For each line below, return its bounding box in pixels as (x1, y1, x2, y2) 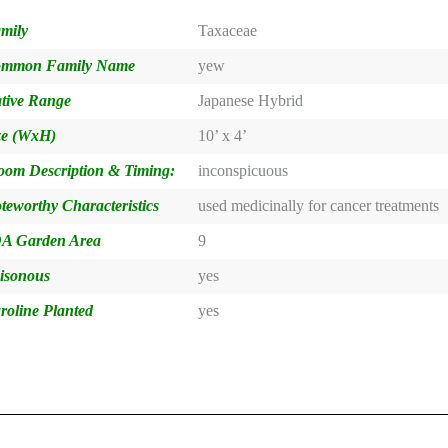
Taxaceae (198, 21, 258, 39)
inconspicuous (198, 161, 289, 179)
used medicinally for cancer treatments (198, 196, 440, 214)
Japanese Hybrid (198, 91, 304, 109)
